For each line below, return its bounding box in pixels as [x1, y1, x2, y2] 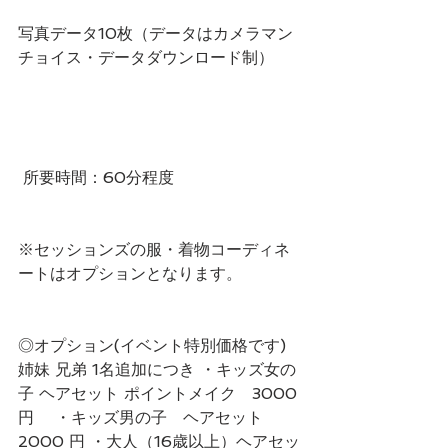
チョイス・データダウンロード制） [18, 48, 274, 68]
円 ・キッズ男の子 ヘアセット [18, 408, 263, 428]
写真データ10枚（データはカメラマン [18, 24, 293, 44]
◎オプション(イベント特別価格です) [18, 336, 301, 356]
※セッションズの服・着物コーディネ [18, 240, 290, 260]
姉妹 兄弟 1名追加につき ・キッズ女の [18, 360, 296, 380]
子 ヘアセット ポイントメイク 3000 [18, 384, 297, 404]
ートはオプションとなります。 [18, 264, 252, 284]
